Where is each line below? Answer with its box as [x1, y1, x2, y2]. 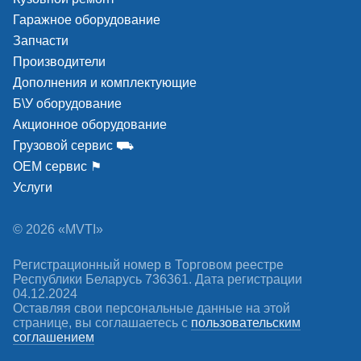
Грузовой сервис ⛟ [13, 139, 134, 152]
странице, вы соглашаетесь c [13, 316, 191, 330]
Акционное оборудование [13, 118, 167, 131]
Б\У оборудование [13, 97, 122, 110]
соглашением [13, 330, 94, 344]
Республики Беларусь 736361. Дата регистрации [13, 272, 302, 286]
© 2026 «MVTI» [13, 222, 103, 236]
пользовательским [191, 316, 301, 330]
